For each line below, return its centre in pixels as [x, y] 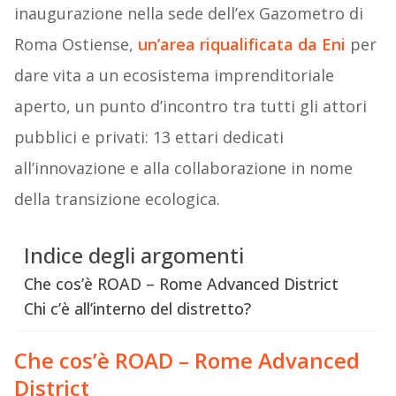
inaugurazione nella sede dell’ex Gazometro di [188, 14]
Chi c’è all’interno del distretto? [137, 309]
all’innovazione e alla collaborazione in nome [183, 168]
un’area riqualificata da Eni [241, 45]
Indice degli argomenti [133, 255]
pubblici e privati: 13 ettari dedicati [148, 137]
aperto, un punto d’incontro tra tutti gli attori [190, 107]
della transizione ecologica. [117, 199]
